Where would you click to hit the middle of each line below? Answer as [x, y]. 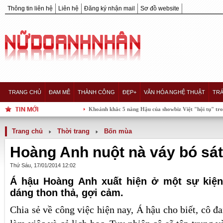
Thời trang [73, 131]
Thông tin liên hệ [30, 8]
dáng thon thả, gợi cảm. [67, 193]
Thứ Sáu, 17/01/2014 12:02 [43, 165]
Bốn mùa [118, 131]
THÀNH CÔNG [96, 92]
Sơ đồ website [160, 8]
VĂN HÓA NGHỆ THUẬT [174, 92]
